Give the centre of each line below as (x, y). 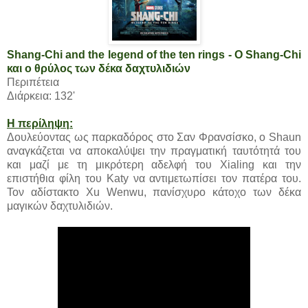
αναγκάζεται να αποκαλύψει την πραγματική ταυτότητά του (154, 151)
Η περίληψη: (40, 123)
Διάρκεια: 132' (41, 96)
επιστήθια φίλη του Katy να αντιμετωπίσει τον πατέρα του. (154, 178)
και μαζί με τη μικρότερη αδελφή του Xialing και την (154, 164)
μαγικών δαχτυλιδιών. (60, 206)
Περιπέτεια (33, 82)
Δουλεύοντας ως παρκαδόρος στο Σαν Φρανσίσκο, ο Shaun (154, 137)
